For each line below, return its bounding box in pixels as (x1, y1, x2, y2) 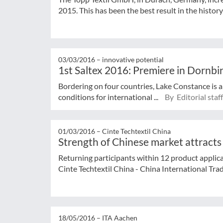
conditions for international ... (58, 92, 160, 102)
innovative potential (102, 55, 164, 64)
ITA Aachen (102, 213, 137, 222)
